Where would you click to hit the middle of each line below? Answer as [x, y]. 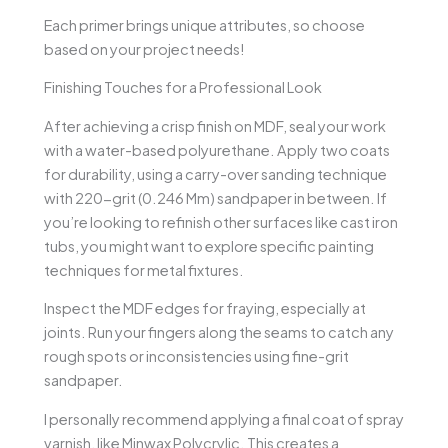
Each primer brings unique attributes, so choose [204, 24]
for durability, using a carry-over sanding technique [215, 173]
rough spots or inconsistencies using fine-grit [196, 356]
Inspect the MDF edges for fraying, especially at [205, 308]
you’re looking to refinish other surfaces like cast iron [221, 221]
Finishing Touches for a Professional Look [183, 87]
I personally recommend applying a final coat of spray [224, 418]
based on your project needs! [144, 48]
